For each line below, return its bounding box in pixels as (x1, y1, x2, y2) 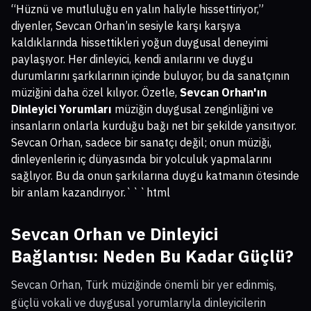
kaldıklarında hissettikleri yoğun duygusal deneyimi (11, 35, 268, 50)
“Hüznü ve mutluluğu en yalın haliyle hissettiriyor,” (11, 2, 264, 17)
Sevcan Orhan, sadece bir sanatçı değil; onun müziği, (11, 135, 271, 150)
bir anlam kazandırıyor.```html (11, 185, 170, 200)
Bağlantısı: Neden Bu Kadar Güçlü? (11, 245, 294, 268)
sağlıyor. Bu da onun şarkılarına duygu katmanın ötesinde (11, 169, 299, 183)
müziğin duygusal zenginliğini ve (112, 102, 274, 117)
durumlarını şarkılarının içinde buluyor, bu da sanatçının (11, 69, 289, 83)
